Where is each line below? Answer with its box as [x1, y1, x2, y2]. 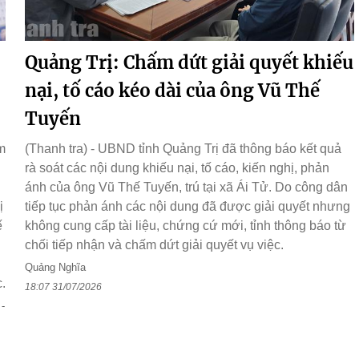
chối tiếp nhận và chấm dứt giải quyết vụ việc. [25, 238, 284, 252]
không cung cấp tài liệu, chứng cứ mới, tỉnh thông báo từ [25, 219, 346, 232]
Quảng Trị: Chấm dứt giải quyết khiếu [25, 51, 353, 74]
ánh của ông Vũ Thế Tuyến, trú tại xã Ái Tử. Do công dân [25, 180, 348, 194]
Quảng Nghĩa [25, 261, 86, 273]
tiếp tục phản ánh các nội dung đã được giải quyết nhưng [25, 200, 350, 213]
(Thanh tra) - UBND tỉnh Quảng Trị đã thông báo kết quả [25, 142, 341, 155]
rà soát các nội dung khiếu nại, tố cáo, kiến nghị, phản [25, 161, 329, 175]
